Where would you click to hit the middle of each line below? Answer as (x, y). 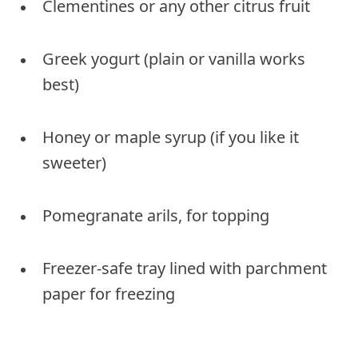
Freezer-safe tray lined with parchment (185, 268)
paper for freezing (109, 293)
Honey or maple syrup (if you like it (171, 137)
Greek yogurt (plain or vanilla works (174, 58)
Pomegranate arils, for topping (156, 215)
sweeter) (74, 162)
